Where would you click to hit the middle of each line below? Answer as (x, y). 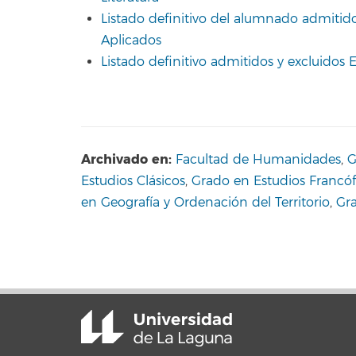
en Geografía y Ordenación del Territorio (205, 203)
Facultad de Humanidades (258, 160)
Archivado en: (126, 159)
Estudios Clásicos (133, 181)
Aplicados (131, 40)
